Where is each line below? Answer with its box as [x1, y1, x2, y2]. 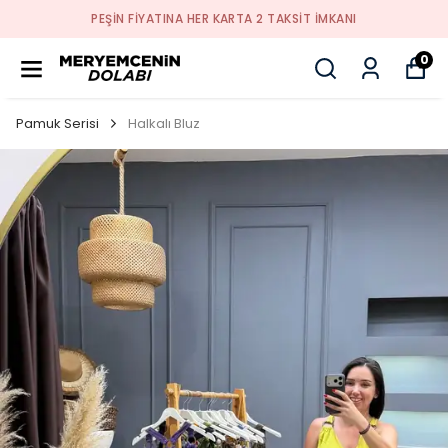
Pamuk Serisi [16, 114, 99, 133]
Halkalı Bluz [128, 114, 200, 133]
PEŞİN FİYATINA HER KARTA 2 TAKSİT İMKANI [91, 10, 357, 27]
